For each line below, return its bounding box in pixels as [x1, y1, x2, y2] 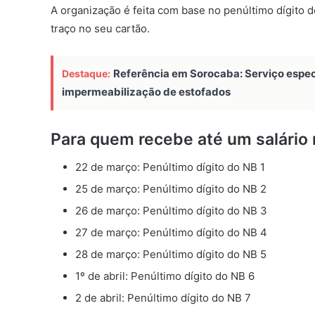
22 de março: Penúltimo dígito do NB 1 [75, 160, 265, 174]
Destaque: [62, 67, 110, 79]
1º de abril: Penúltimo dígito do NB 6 [75, 269, 255, 283]
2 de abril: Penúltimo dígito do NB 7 [75, 291, 251, 305]
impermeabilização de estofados [62, 84, 231, 98]
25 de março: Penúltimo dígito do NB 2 [75, 182, 266, 196]
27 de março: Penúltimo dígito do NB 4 [75, 226, 267, 240]
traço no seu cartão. [51, 21, 150, 35]
